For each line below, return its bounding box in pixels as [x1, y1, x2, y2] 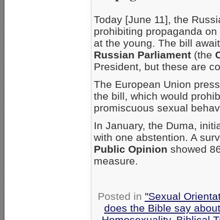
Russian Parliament [94, 49, 191, 61]
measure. [94, 155, 138, 167]
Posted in [97, 191, 145, 202]
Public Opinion [94, 143, 167, 155]
